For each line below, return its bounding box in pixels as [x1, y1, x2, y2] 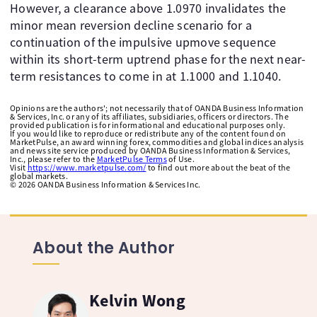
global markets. [10, 171, 68, 182]
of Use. [166, 154, 195, 165]
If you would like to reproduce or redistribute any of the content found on [10, 128, 287, 139]
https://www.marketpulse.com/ [27, 162, 146, 173]
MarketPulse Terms [96, 154, 167, 165]
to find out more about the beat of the [146, 162, 291, 173]
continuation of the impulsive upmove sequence [10, 34, 277, 51]
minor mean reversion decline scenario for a [10, 17, 252, 34]
